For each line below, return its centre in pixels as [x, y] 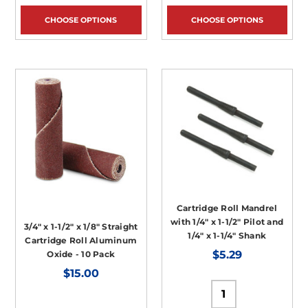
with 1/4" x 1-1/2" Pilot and [227, 222]
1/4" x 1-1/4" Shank [227, 236]
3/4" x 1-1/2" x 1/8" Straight [81, 226]
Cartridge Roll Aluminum [81, 240]
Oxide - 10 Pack [81, 254]
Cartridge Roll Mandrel [227, 208]
